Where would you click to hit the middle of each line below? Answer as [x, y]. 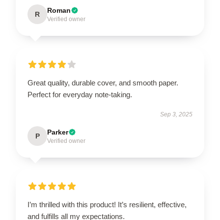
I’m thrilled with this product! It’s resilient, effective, [107, 205]
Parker [58, 132]
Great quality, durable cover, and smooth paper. [103, 83]
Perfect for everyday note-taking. [80, 95]
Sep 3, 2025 [176, 114]
